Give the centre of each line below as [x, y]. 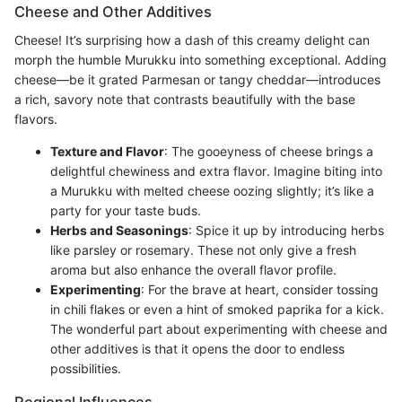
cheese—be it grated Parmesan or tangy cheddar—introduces [197, 80]
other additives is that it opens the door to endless [197, 349]
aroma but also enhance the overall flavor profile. [193, 270]
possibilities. [86, 369]
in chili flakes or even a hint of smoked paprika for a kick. [217, 310]
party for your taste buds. [126, 211]
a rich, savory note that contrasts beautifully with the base [185, 100]
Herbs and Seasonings [119, 231]
